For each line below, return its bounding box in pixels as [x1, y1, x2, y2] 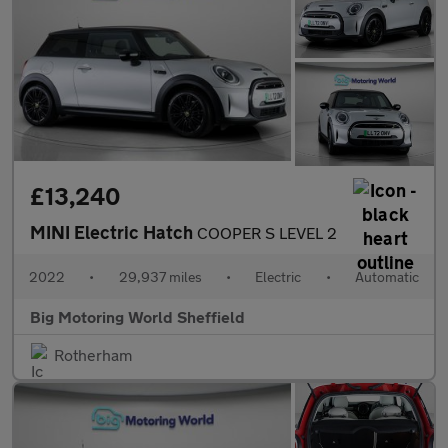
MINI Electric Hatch [30, 221, 197, 244]
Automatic [354, 268, 419, 286]
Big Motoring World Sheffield [30, 307, 245, 327]
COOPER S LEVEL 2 [197, 223, 337, 243]
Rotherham [54, 345, 132, 365]
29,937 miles [118, 268, 202, 286]
